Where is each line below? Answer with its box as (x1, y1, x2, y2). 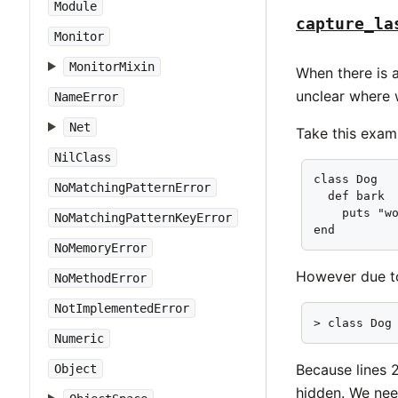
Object (54, 362, 97, 376)
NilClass (54, 150, 111, 164)
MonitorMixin (68, 60, 155, 74)
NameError (54, 90, 118, 104)
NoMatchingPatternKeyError (54, 211, 232, 225)
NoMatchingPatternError (54, 180, 211, 195)
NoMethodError (54, 271, 147, 285)
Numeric (54, 331, 104, 346)
